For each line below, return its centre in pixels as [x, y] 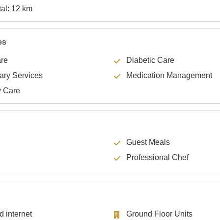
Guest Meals [148, 142]
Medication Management [169, 76]
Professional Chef [157, 158]
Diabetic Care [150, 60]
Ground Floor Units [159, 214]
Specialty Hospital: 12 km [22, 9]
